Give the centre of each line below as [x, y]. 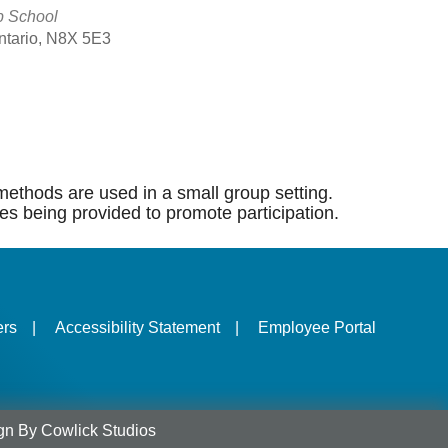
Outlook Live [158, 141]
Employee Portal [317, 328]
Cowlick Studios [98, 430]
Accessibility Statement [137, 328]
